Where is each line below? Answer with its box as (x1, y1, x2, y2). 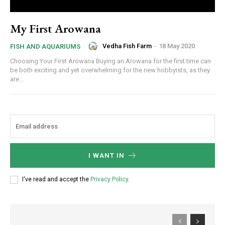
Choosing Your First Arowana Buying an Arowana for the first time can (10, 57, 96, 65)
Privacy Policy (90, 176, 128, 183)
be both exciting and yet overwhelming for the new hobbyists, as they (10, 66, 210, 74)
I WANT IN (88, 151, 125, 159)
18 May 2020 (159, 42, 195, 50)
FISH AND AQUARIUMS (10, 42, 80, 50)
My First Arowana (10, 20, 101, 36)
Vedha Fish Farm (102, 42, 152, 50)
